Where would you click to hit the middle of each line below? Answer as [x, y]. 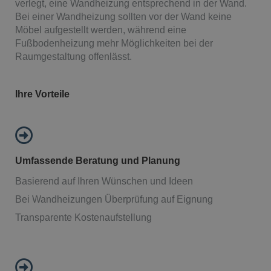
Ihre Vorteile [42, 94]
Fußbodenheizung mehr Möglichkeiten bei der [114, 43]
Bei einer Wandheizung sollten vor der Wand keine [123, 16]
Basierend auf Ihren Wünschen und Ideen [104, 181]
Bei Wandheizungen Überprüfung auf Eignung [114, 199]
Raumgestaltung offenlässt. [73, 56]
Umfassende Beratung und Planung [99, 160]
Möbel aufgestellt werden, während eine [101, 30]
